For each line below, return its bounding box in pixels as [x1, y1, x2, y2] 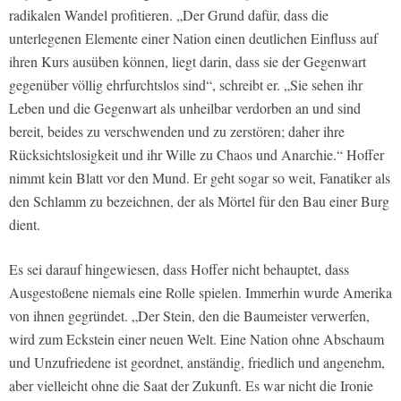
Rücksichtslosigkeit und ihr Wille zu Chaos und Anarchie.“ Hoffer [9, 145, 384, 165]
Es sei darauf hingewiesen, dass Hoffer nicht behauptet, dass [9, 260, 349, 279]
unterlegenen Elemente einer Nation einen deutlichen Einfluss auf [9, 29, 378, 48]
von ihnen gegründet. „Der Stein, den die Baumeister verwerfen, [9, 306, 370, 326]
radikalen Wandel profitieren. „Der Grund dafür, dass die [9, 5, 328, 25]
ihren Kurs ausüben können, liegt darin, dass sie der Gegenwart [9, 52, 366, 72]
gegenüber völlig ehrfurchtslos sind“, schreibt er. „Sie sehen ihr [9, 75, 363, 95]
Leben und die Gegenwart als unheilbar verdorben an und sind [9, 98, 361, 118]
